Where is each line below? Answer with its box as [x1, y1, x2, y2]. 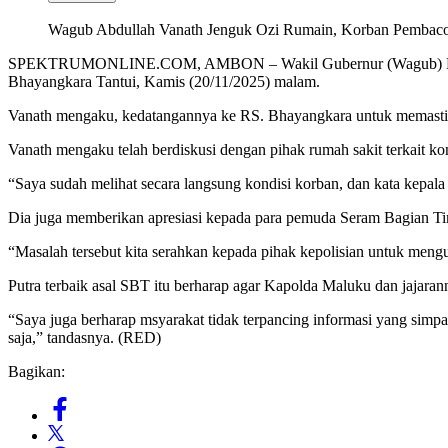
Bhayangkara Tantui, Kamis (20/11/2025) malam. [8, 72, 320, 90]
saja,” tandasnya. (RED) [8, 328, 161, 346]
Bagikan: [8, 362, 65, 380]
